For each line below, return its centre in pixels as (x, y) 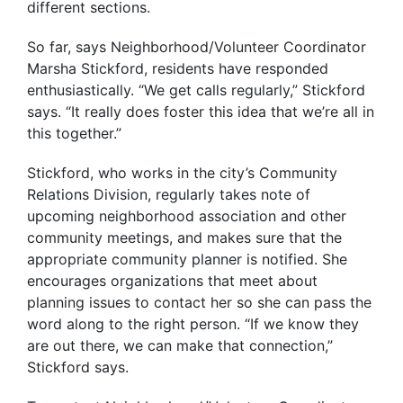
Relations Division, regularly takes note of (169, 194)
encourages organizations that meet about (172, 281)
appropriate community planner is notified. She (187, 259)
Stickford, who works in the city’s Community (182, 173)
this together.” (74, 133)
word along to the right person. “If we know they (193, 324)
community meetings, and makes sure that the (184, 237)
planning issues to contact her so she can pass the (199, 302)
